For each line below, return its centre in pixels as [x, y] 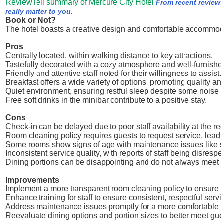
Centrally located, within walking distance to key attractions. [109, 55]
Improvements [32, 180]
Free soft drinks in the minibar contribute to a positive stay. [106, 100]
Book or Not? [31, 20]
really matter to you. [39, 11]
